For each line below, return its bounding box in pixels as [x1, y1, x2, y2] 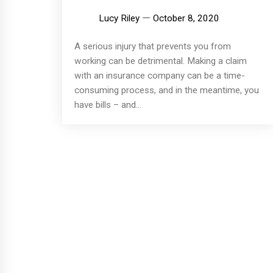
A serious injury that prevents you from [74, 40, 231, 52]
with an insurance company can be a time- [74, 69, 245, 81]
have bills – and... [74, 99, 141, 110]
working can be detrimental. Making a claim [74, 55, 247, 66]
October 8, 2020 [153, 12, 219, 24]
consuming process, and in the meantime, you [74, 84, 259, 96]
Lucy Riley [99, 12, 140, 24]
